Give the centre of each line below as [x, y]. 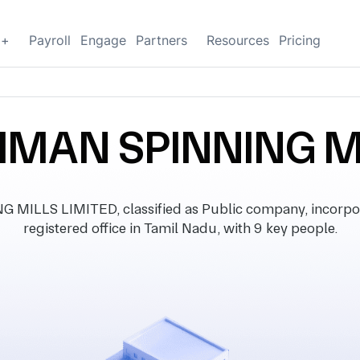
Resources [238, 40]
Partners [162, 40]
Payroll [50, 40]
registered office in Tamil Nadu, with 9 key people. [180, 228]
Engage [103, 40]
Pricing [300, 40]
